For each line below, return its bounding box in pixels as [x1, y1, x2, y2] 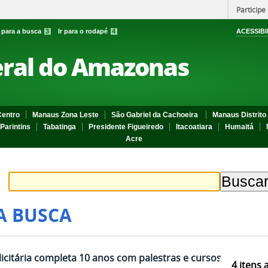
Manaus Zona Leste [32, 111, 99, 119]
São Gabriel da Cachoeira [111, 111, 200, 119]
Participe [236, 5, 266, 14]
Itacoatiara [176, 123, 212, 131]
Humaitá [225, 123, 254, 131]
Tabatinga [43, 123, 76, 131]
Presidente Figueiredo [89, 123, 163, 131]
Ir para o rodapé [58, 28, 109, 35]
